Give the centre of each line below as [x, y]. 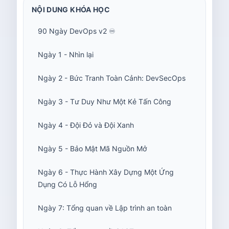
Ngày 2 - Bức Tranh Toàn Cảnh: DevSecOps [112, 78]
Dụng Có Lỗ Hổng [67, 184]
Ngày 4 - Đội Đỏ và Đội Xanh [86, 125]
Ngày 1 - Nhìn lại [66, 54]
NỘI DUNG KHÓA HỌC [71, 9]
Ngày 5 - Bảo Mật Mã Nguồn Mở [92, 148]
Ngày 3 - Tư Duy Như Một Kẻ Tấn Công [105, 101]
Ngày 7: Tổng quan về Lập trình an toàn [105, 208]
